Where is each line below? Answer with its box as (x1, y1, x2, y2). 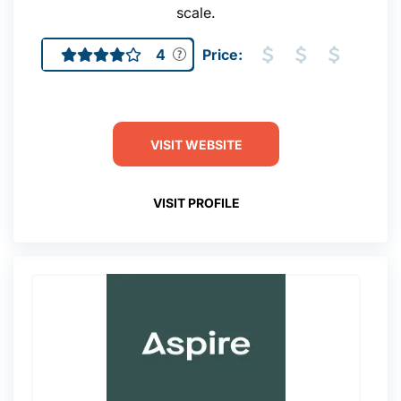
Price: (202, 46, 243, 64)
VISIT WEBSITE (149, 136, 243, 152)
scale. (176, 4, 216, 21)
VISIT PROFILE (152, 194, 240, 210)
